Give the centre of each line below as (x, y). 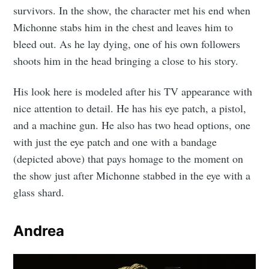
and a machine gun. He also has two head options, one (132, 125)
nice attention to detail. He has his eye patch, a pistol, (130, 108)
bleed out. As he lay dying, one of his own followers (127, 44)
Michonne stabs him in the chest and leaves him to (123, 27)
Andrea (39, 231)
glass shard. (39, 192)
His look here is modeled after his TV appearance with (133, 91)
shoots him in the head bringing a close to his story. (126, 60)
